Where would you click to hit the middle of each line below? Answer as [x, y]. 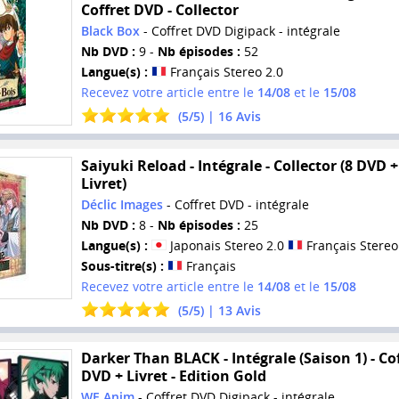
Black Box [110, 31]
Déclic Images [122, 204]
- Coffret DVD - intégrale [236, 204]
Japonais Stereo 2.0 [227, 245]
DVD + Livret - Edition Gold [173, 376]
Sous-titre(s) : [122, 265]
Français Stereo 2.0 [224, 72]
